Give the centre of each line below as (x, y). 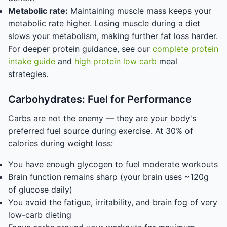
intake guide (32, 61)
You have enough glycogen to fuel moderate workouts (113, 164)
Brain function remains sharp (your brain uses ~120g (108, 177)
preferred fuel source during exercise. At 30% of (101, 131)
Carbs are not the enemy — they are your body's (102, 118)
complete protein (185, 49)
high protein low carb (116, 61)
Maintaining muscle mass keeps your (140, 11)
